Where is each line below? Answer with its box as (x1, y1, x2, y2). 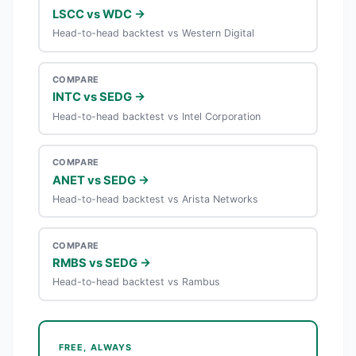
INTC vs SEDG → (52, 90, 145, 105)
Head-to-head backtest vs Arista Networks (52, 193, 258, 206)
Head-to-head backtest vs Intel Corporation (52, 110, 261, 122)
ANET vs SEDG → (52, 172, 149, 188)
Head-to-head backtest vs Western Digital (52, 27, 254, 40)
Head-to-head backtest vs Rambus (52, 276, 220, 288)
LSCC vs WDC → (52, 6, 145, 21)
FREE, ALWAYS (59, 341, 133, 353)
